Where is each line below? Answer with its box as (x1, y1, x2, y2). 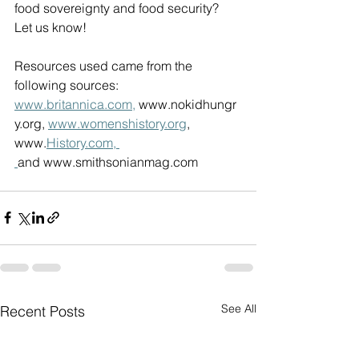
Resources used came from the (14, 57, 196, 74)
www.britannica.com (14, 95, 132, 112)
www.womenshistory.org (48, 115, 187, 131)
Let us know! (14, 18, 90, 35)
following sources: (14, 76, 122, 93)
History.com (46, 134, 113, 151)
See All (221, 301, 256, 316)
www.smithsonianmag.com (43, 153, 198, 170)
